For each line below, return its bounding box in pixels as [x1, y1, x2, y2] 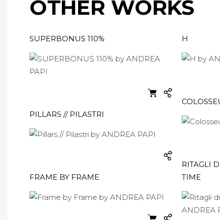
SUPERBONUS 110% [29, 34, 105, 43]
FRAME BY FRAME [29, 172, 99, 182]
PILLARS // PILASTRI [29, 110, 104, 119]
